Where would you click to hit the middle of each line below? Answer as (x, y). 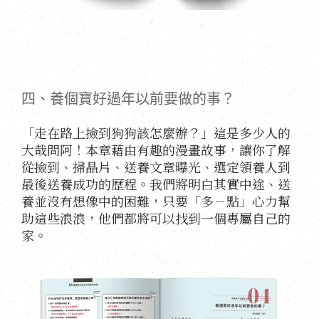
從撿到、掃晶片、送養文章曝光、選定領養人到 (156, 167)
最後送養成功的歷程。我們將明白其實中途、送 (156, 184)
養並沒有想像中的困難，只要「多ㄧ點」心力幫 (156, 201)
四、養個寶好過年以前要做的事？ (128, 99)
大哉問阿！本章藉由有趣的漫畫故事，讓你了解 (156, 150)
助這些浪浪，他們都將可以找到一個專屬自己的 (156, 218)
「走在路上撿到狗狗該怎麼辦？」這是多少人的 (156, 133)
